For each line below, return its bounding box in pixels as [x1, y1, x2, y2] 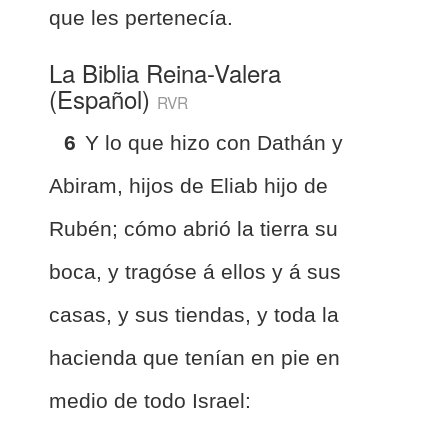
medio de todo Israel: [49, 388, 251, 412]
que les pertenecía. [49, 5, 233, 29]
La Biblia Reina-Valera [49, 54, 281, 90]
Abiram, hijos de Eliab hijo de [49, 173, 328, 197]
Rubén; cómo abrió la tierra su [49, 216, 338, 240]
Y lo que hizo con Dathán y [85, 130, 343, 154]
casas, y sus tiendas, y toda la [49, 302, 339, 326]
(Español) [49, 80, 157, 116]
